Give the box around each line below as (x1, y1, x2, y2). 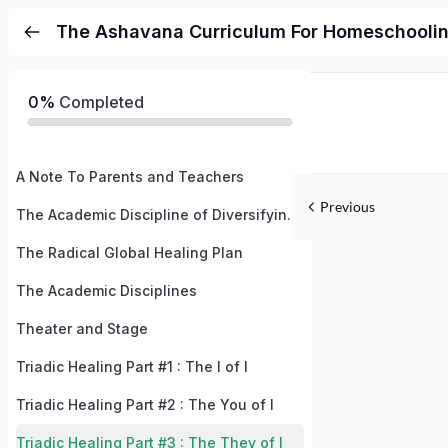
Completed (55, 92, 144, 112)
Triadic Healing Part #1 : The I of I (16, 358, 248, 375)
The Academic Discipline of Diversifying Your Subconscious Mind (287, 206, 300, 223)
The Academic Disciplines (16, 282, 197, 299)
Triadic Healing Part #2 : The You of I (16, 396, 274, 413)
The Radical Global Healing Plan (16, 244, 243, 261)
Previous (320, 198, 375, 215)
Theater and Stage (16, 320, 148, 337)
